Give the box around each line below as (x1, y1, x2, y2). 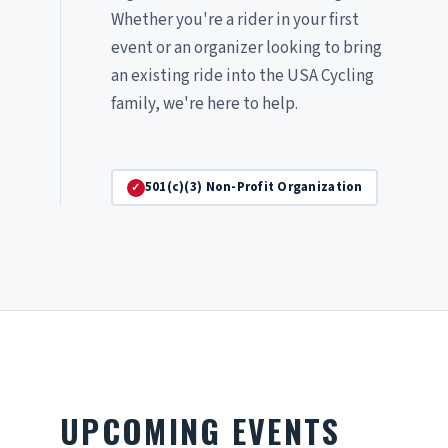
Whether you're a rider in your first (111, 8, 359, 33)
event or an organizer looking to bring (111, 36, 382, 61)
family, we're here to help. (111, 92, 298, 117)
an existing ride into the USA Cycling (111, 64, 374, 89)
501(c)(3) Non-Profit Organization (144, 178, 363, 197)
